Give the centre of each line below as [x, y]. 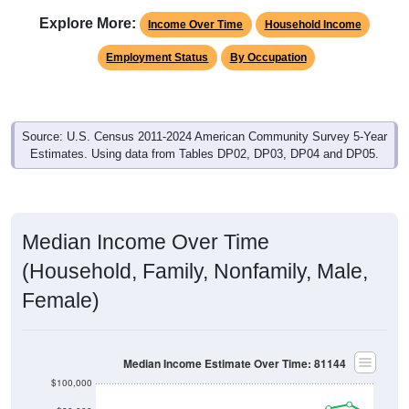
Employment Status [157, 57]
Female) [61, 300]
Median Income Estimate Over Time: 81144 [235, 363]
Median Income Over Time [146, 241]
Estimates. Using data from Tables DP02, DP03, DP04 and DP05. [204, 153]
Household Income [313, 24]
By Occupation [268, 57]
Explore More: [87, 23]
